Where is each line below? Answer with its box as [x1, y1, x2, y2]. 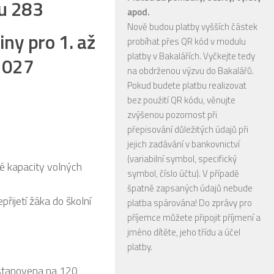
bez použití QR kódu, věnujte [127, 92, 235, 107]
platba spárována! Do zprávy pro [127, 195, 252, 210]
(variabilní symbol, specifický [127, 151, 237, 166]
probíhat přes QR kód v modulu [127, 34, 246, 48]
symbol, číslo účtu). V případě [127, 166, 239, 180]
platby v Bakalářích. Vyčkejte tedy [127, 48, 255, 63]
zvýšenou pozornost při [127, 107, 217, 122]
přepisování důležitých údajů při [127, 122, 248, 136]
